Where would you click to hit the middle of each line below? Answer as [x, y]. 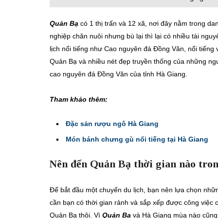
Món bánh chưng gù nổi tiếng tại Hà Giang [137, 139]
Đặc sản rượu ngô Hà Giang [112, 123]
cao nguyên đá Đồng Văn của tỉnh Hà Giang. [118, 74]
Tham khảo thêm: [79, 99]
